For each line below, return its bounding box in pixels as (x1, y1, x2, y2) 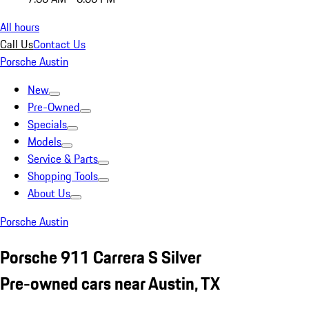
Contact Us (33, 36, 86, 52)
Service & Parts (28, 150, 98, 167)
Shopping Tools (28, 168, 98, 184)
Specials (28, 116, 67, 132)
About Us (28, 185, 70, 201)
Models (28, 133, 61, 150)
